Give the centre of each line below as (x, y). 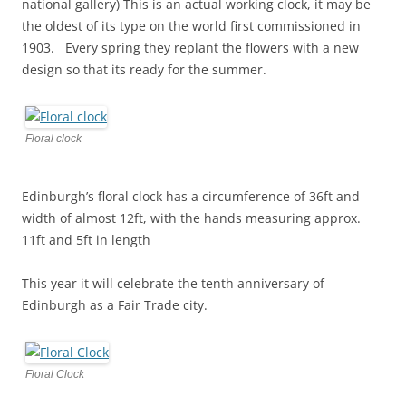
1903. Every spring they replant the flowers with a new (190, 47)
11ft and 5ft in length (86, 239)
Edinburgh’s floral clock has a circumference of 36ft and (191, 196)
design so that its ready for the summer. (144, 69)
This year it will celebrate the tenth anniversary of (173, 283)
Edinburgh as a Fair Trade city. (115, 304)
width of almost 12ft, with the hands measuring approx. (191, 217)
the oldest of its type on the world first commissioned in (191, 25)
